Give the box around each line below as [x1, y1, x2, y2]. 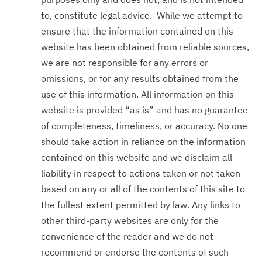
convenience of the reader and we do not [41, 230, 213, 242]
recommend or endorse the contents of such [41, 246, 229, 258]
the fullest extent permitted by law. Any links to [41, 199, 240, 211]
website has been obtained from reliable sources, [41, 41, 249, 53]
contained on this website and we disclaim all [41, 151, 232, 163]
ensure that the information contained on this [41, 25, 233, 37]
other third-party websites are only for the [41, 215, 219, 226]
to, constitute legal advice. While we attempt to [41, 9, 243, 21]
